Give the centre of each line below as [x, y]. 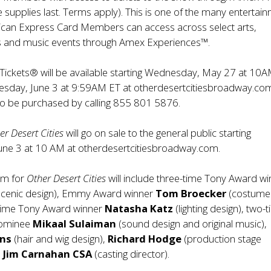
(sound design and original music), [192, 224]
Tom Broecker [191, 194]
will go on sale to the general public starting [159, 133]
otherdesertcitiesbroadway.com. [149, 148]
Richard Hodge [145, 239]
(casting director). [131, 254]
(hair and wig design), [60, 239]
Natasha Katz [139, 209]
